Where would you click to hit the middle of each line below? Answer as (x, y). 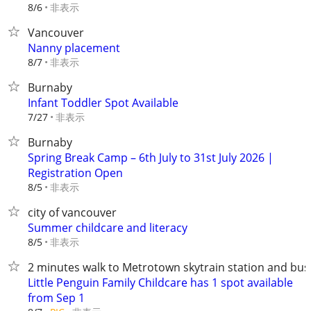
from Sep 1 (56, 298)
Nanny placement (74, 48)
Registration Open (75, 173)
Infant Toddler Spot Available (103, 103)
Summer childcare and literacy (108, 228)
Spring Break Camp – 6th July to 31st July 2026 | (151, 158)
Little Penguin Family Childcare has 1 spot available (160, 283)
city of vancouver (72, 212)
